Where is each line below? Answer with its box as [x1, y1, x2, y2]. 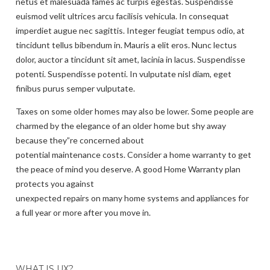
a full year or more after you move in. [16, 207, 151, 218]
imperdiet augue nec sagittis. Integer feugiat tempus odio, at [16, 25, 245, 36]
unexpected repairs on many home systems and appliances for [16, 192, 249, 203]
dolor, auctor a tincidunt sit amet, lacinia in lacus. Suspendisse [16, 54, 245, 64]
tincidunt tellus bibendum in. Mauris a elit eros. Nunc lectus [16, 39, 237, 50]
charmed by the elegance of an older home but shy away [16, 120, 226, 131]
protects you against [16, 178, 94, 189]
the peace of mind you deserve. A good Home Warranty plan [16, 163, 240, 174]
